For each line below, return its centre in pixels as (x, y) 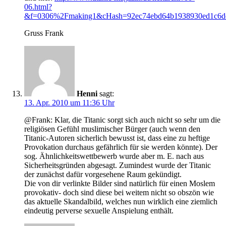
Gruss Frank (44, 33)
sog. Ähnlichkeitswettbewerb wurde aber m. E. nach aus (114, 156)
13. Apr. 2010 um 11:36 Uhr (69, 103)
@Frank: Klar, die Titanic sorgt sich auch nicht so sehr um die (122, 120)
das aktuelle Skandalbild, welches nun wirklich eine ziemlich (121, 202)
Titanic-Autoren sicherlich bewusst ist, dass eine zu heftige (117, 138)
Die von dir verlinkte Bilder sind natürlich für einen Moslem (120, 184)
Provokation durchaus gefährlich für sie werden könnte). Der (121, 147)
